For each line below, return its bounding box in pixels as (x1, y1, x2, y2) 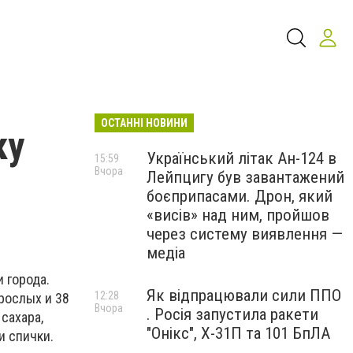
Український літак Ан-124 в (147, 149, 336, 168)
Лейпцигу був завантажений (147, 168, 344, 187)
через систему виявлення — (147, 225, 343, 243)
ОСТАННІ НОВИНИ (101, 117, 188, 129)
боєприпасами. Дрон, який (147, 187, 333, 206)
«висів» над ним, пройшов (147, 206, 329, 225)
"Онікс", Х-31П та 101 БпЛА (147, 324, 330, 343)
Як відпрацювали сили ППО (147, 286, 341, 305)
